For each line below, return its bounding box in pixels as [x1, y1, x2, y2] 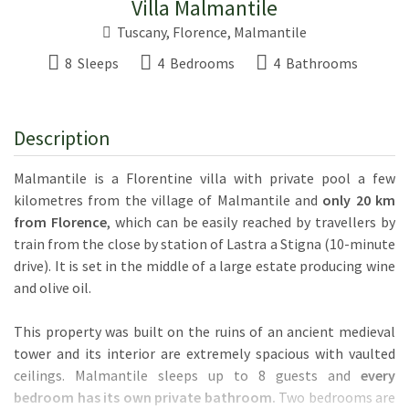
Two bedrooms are [278, 387, 395, 406]
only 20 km [322, 190, 396, 209]
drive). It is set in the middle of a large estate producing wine [14, 256, 395, 275]
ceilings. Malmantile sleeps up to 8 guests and [14, 365, 361, 384]
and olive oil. [14, 278, 91, 297]
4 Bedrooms [151, 53, 235, 72]
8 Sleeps [58, 53, 119, 72]
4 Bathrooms [267, 53, 358, 72]
